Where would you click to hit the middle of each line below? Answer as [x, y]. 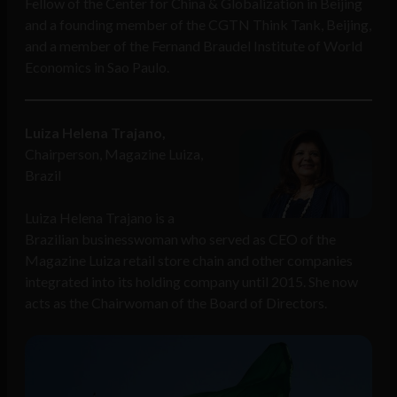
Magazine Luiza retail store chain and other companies [189, 261]
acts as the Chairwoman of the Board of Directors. [176, 303]
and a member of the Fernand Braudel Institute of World [194, 46]
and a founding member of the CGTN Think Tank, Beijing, [198, 25]
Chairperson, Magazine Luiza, [114, 154]
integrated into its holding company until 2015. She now [191, 282]
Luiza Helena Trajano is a [100, 218]
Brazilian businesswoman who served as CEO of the [180, 239]
